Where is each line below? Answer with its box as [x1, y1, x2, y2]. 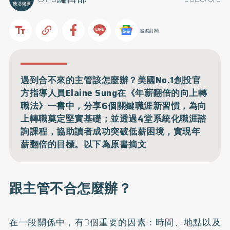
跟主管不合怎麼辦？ [9, 178, 132, 199]
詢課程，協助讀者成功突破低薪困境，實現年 [21, 124, 201, 138]
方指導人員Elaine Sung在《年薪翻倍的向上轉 [21, 86, 207, 100]
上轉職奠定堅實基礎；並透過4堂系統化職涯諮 [21, 111, 207, 125]
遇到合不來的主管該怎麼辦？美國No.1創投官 [21, 73, 201, 87]
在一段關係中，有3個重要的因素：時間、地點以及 [9, 216, 221, 229]
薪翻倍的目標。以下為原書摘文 [21, 137, 147, 151]
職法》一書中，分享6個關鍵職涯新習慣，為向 [21, 99, 207, 112]
